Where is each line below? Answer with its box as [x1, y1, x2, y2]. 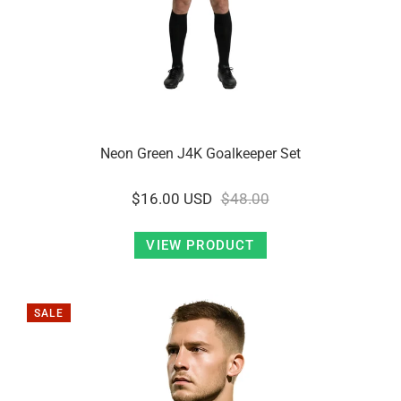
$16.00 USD [132, 190, 213, 208]
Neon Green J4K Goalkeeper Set [100, 145, 301, 162]
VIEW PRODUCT [146, 237, 255, 253]
